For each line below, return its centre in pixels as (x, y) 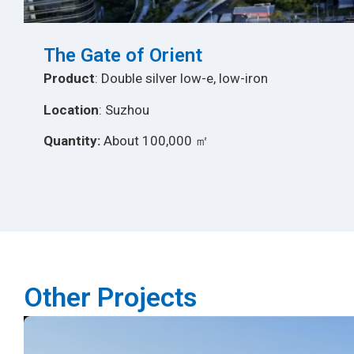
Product (69, 79)
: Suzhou (124, 109)
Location (71, 109)
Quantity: (72, 141)
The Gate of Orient (123, 56)
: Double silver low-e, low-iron (181, 79)
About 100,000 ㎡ (154, 141)
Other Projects (110, 297)
